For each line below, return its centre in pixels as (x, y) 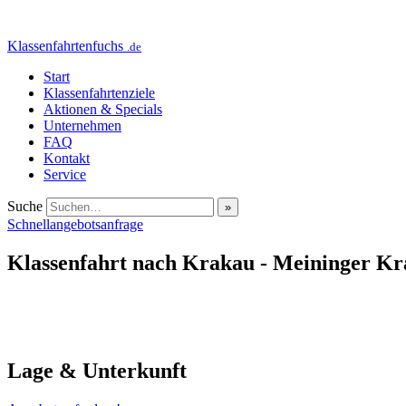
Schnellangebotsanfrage (75, 224)
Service (65, 174)
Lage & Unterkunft (97, 370)
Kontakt (67, 158)
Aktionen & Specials (103, 109)
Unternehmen (82, 126)
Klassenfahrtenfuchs (67, 46)
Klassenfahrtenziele (99, 93)
